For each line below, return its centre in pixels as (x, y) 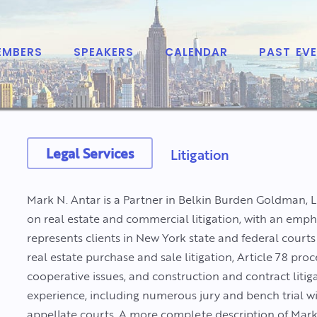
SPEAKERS (104, 53)
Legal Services (90, 153)
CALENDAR (197, 53)
